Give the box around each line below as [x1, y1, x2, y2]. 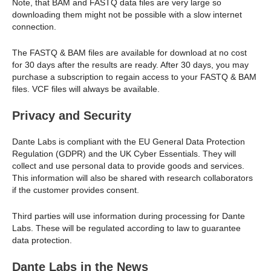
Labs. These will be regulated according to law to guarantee [12, 223, 241, 233]
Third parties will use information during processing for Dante [12, 211, 245, 221]
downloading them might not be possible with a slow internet [12, 10, 242, 20]
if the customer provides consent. [12, 185, 139, 195]
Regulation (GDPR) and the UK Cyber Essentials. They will [12, 149, 236, 159]
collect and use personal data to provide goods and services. [12, 161, 244, 171]
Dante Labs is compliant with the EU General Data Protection [12, 137, 245, 147]
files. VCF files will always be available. [12, 83, 160, 94]
